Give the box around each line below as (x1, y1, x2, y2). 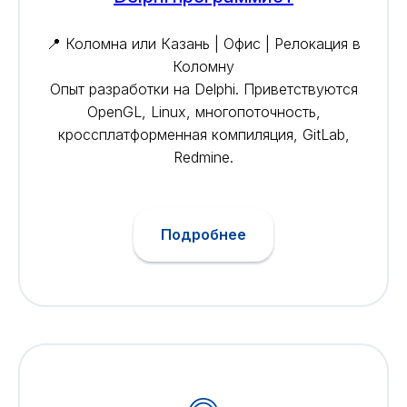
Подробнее (161, 225, 246, 244)
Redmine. (174, 147, 233, 166)
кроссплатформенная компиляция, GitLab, (57, 124, 350, 144)
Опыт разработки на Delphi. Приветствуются (49, 79, 358, 98)
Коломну (173, 56, 234, 75)
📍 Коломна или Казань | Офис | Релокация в (46, 34, 361, 53)
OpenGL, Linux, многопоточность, (86, 102, 321, 121)
